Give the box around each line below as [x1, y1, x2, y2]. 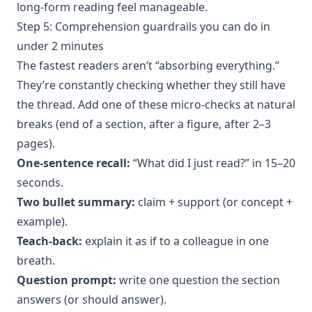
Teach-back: [17, 233, 82, 249]
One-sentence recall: [17, 155, 130, 171]
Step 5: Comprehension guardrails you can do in [17, 18, 270, 34]
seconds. [17, 174, 63, 190]
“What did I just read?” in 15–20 [130, 155, 295, 171]
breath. [17, 252, 55, 268]
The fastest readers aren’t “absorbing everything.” [17, 57, 279, 73]
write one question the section [116, 272, 280, 288]
